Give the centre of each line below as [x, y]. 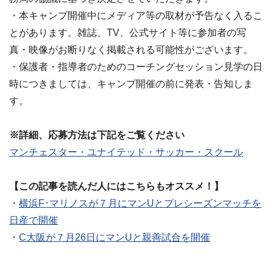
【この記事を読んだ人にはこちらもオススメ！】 [116, 186]
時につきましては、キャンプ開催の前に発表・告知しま [131, 84]
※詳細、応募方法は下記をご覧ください [97, 135]
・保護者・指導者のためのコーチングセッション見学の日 [136, 67]
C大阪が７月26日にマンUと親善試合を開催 [115, 237]
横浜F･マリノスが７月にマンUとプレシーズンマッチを [140, 203]
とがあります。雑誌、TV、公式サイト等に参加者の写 [128, 33]
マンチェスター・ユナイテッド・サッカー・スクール [126, 152]
